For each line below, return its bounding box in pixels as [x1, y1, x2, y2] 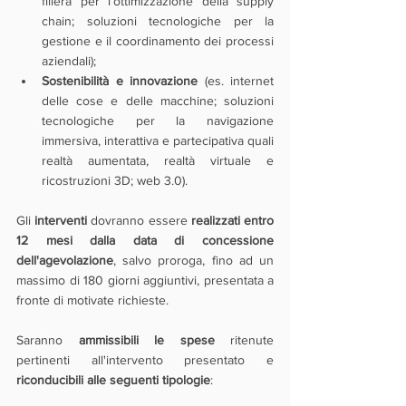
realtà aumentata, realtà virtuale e [42, 153, 274, 168]
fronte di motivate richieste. [16, 293, 169, 307]
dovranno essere [91, 213, 191, 227]
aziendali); [42, 53, 96, 68]
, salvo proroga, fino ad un [113, 253, 274, 267]
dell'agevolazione [16, 253, 113, 267]
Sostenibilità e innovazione [42, 73, 198, 88]
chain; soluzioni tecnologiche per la [42, 14, 274, 28]
